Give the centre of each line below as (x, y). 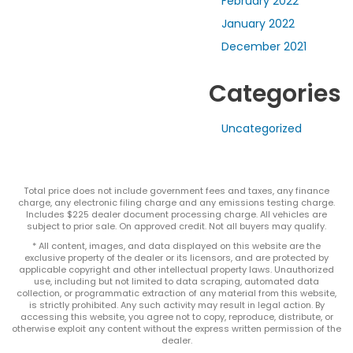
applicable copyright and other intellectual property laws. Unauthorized (176, 270)
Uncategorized (262, 129)
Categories (275, 94)
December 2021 (264, 47)
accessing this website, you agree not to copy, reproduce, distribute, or (176, 317)
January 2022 (258, 24)
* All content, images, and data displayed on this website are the (176, 246)
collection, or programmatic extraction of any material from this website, (176, 294)
